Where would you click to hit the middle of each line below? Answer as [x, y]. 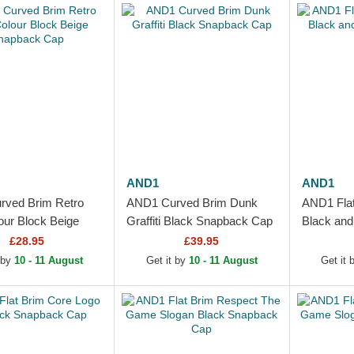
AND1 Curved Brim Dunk [192, 203]
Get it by [167, 261]
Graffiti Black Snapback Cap [200, 221]
